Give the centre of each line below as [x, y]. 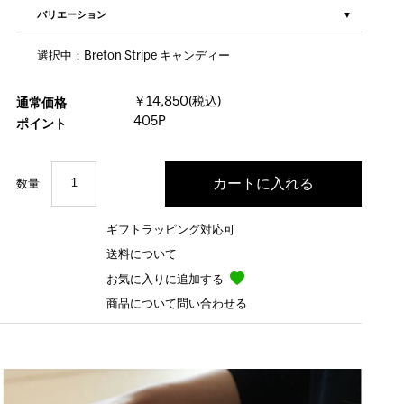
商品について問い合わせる [176, 304]
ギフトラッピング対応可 [170, 230]
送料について [141, 255]
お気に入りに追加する [166, 280]
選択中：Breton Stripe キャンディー [134, 56]
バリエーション [72, 15]
